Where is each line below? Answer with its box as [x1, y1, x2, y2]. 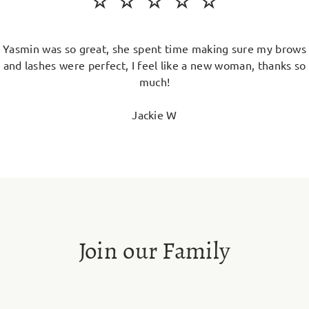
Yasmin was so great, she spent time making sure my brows [3, 41, 306, 56]
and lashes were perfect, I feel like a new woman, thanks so [3, 58, 306, 72]
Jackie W [132, 108, 177, 122]
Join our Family [78, 235, 231, 268]
